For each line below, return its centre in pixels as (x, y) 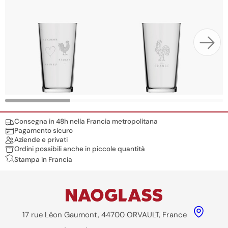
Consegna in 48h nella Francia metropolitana (86, 122)
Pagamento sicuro (44, 131)
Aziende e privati (41, 140)
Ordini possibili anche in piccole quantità (80, 149)
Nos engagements (46, 123)
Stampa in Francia (43, 160)
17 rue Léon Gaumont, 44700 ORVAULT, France (105, 215)
